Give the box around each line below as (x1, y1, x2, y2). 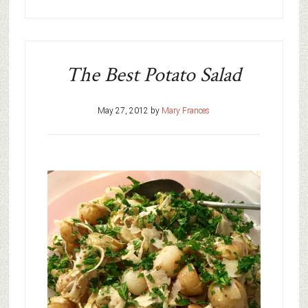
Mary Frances (162, 106, 210, 116)
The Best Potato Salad (66, 62, 242, 89)
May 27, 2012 (98, 106, 149, 116)
